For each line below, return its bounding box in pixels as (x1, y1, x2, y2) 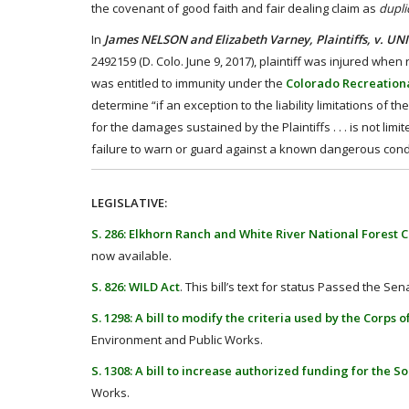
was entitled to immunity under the (91, 75, 286, 91)
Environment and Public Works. (91, 331, 263, 348)
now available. (91, 247, 172, 264)
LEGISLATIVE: (91, 194, 167, 211)
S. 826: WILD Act (91, 278, 180, 295)
